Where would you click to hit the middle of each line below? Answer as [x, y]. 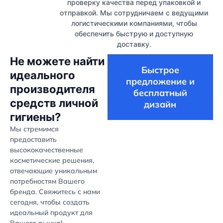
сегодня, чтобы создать [50, 202]
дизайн [160, 104]
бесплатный [160, 93]
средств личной [54, 103]
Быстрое [160, 70]
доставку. [134, 44]
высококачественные [47, 150]
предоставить [33, 139]
